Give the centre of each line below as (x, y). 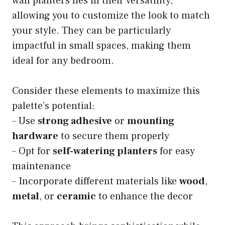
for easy (176, 151)
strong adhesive (75, 121)
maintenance (41, 166)
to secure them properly (114, 136)
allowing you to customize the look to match (111, 16)
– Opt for (32, 151)
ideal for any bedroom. (63, 61)
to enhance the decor (144, 197)
